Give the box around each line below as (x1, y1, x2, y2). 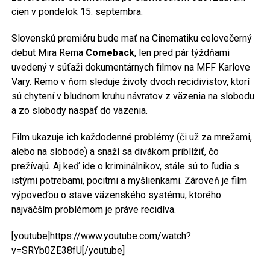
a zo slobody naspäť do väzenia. (11, 105, 148, 117)
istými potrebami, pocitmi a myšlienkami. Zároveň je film (11, 175, 247, 187)
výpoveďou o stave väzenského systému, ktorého (11, 189, 221, 201)
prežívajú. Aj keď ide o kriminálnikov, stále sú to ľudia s (11, 160, 239, 172)
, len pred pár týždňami (134, 47, 230, 59)
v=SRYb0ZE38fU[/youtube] (11, 245, 125, 257)
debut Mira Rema (11, 47, 86, 59)
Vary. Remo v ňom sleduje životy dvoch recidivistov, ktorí (11, 76, 250, 88)
